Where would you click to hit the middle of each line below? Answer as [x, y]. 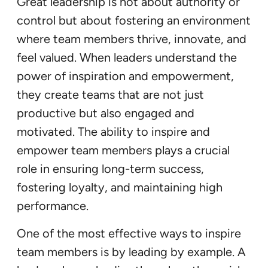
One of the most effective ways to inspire [129, 234]
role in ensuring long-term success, [110, 169]
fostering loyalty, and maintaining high [120, 188]
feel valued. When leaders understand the [127, 58]
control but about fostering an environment [134, 21]
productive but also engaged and [106, 113]
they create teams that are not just [110, 95]
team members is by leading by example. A [131, 252]
